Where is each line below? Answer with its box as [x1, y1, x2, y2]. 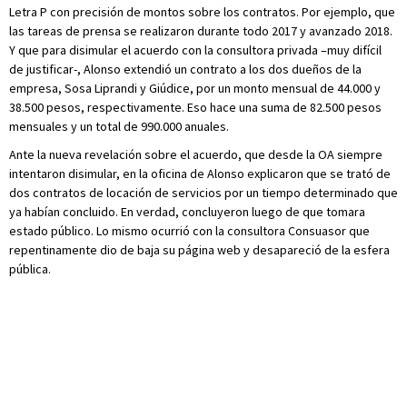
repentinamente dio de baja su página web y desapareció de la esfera [9, 242, 390, 259]
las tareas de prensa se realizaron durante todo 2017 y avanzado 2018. [9, 23, 392, 40]
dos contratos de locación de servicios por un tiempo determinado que [9, 184, 398, 202]
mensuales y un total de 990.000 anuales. [9, 118, 229, 135]
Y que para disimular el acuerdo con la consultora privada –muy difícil [9, 42, 382, 59]
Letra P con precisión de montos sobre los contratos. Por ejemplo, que [9, 4, 395, 21]
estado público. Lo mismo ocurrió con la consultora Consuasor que [9, 223, 370, 240]
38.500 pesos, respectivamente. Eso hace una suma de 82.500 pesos [9, 99, 382, 116]
